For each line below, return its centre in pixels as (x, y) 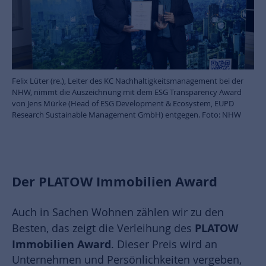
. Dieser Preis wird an (164, 244)
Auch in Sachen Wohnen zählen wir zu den (118, 212)
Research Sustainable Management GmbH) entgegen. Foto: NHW (126, 114)
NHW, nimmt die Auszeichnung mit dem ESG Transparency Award (127, 92)
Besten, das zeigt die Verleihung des (103, 228)
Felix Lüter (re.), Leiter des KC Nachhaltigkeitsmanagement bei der (128, 80)
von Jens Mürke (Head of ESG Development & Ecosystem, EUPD (123, 103)
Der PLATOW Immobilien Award (115, 181)
